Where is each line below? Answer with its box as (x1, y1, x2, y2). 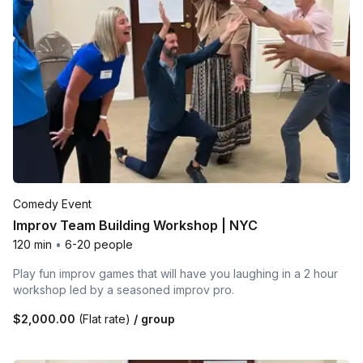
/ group (130, 312, 175, 327)
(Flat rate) (79, 312, 130, 327)
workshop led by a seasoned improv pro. (13, 283, 234, 297)
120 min (13, 237, 52, 252)
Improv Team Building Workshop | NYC (13, 217, 258, 234)
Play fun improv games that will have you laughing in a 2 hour (13, 267, 338, 281)
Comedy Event (13, 197, 92, 211)
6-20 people (65, 237, 133, 252)
